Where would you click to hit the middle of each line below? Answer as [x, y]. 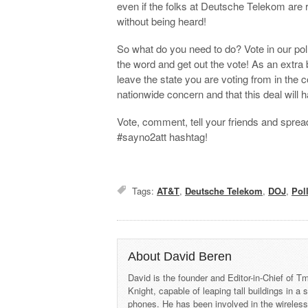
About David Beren [180, 256]
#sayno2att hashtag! [163, 136]
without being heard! [162, 21]
